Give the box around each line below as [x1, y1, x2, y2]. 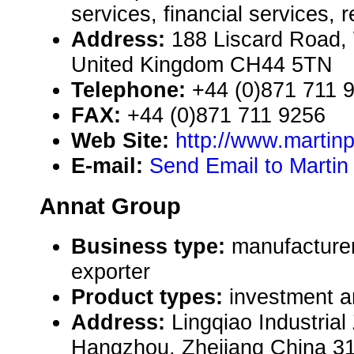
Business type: [71, 234, 232, 259]
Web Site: [71, 128, 175, 153]
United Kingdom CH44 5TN [71, 52, 333, 77]
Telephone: [71, 77, 192, 103]
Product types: [71, 284, 229, 310]
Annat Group [40, 194, 181, 220]
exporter [71, 259, 150, 284]
